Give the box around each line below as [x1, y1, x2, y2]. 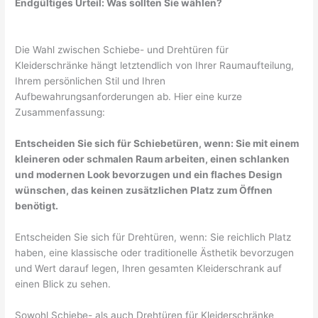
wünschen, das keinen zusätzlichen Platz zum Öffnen [15, 185, 273, 197]
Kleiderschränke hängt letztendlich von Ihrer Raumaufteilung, [15, 60, 295, 72]
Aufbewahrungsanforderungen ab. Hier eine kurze [15, 91, 243, 103]
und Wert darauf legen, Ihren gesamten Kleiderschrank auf [15, 263, 283, 275]
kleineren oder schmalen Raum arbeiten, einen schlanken [15, 153, 290, 165]
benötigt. [15, 200, 59, 212]
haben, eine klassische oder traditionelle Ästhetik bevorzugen [15, 247, 295, 259]
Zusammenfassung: [15, 106, 106, 119]
